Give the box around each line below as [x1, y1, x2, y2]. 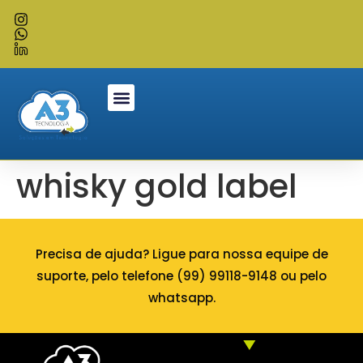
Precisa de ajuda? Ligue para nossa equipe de [35, 245, 328, 263]
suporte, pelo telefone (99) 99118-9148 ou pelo [36, 267, 327, 284]
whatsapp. [147, 288, 216, 306]
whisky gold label [16, 163, 297, 209]
